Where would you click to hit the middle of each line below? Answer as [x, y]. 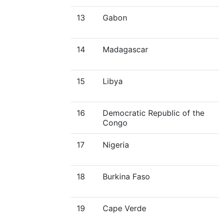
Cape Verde [124, 208]
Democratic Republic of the [153, 113]
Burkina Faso [126, 176]
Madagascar [125, 49]
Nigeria [116, 145]
